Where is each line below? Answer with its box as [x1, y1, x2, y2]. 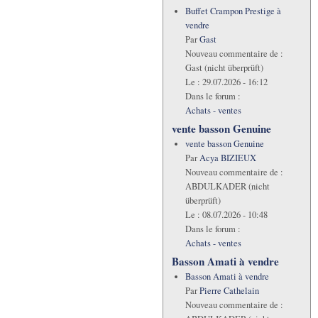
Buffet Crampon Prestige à [185, 4, 281, 17]
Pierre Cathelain [199, 284, 259, 297]
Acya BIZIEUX [199, 151, 256, 164]
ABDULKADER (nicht [185, 180, 270, 192]
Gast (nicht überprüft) [185, 61, 263, 74]
